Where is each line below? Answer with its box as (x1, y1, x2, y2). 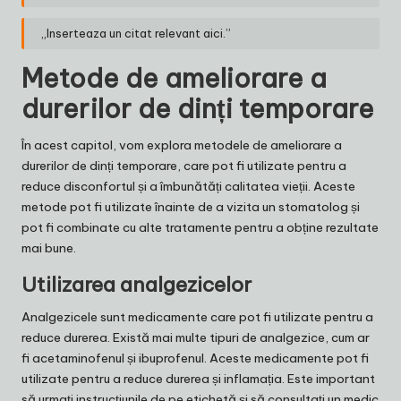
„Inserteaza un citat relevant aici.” (41, 26, 232, 41)
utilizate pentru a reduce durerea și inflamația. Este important (21, 370, 375, 387)
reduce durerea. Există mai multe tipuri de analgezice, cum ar (21, 328, 370, 346)
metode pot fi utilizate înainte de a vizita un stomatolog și (21, 198, 360, 215)
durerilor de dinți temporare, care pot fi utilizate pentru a (21, 157, 346, 174)
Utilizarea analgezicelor (21, 271, 252, 297)
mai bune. (21, 239, 76, 256)
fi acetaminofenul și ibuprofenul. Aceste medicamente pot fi (21, 349, 369, 366)
